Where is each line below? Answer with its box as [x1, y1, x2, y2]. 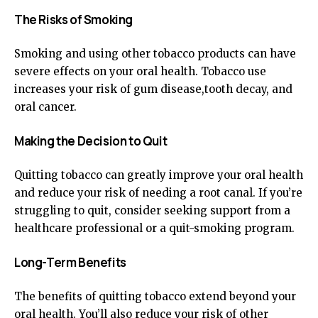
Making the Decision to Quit [14, 133, 168, 149]
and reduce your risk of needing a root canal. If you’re [14, 186, 302, 199]
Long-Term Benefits [14, 254, 126, 270]
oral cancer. [14, 100, 77, 114]
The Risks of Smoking [14, 11, 133, 28]
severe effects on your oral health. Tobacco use [14, 65, 266, 78]
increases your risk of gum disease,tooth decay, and [14, 82, 292, 96]
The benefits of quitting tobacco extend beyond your [14, 290, 296, 303]
